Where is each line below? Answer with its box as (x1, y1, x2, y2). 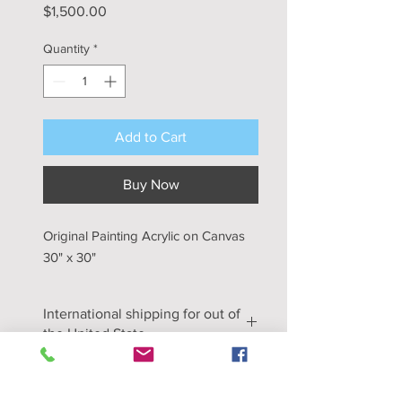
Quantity (43, 40, 90, 56)
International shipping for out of (43, 305, 240, 321)
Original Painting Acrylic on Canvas (43, 227, 245, 243)
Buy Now (122, 176, 179, 192)
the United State (43, 325, 145, 341)
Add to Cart (115, 128, 187, 144)
